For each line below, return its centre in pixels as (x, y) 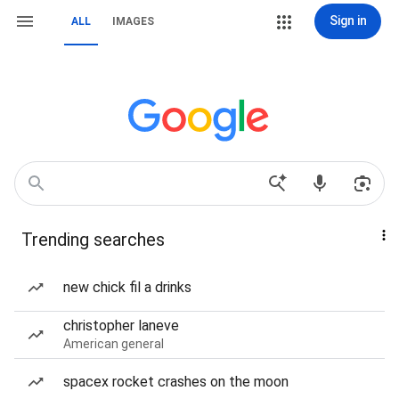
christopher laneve (121, 326)
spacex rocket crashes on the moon (176, 382)
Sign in (348, 20)
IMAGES (133, 21)
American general (114, 344)
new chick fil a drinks (127, 287)
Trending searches (93, 240)
